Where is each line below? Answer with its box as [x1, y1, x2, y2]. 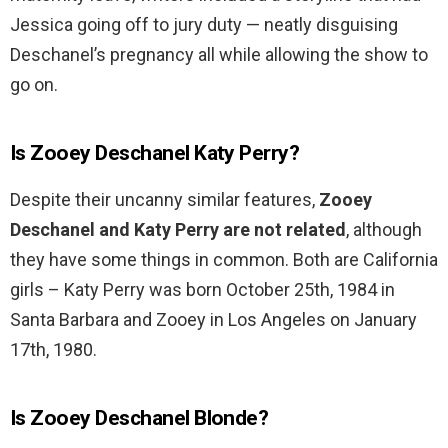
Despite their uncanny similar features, [10, 189, 319, 211]
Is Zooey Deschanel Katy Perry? [10, 141, 300, 166]
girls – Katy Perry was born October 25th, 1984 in [10, 279, 395, 301]
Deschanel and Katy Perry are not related [10, 219, 346, 241]
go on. [10, 74, 58, 96]
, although [346, 219, 422, 241]
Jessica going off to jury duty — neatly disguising [10, 14, 398, 36]
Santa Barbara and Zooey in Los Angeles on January [10, 309, 417, 331]
